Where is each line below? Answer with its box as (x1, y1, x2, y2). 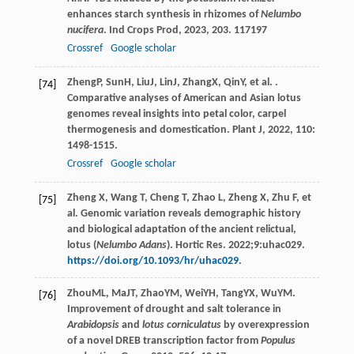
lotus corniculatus (141, 319, 221, 332)
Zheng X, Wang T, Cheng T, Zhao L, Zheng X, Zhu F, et (66, 192, 311, 205)
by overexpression (220, 319, 310, 332)
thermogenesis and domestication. (66, 124, 232, 137)
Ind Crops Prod (108, 24, 179, 37)
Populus (260, 335, 296, 348)
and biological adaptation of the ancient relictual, (66, 224, 296, 236)
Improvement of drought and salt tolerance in (66, 303, 281, 316)
